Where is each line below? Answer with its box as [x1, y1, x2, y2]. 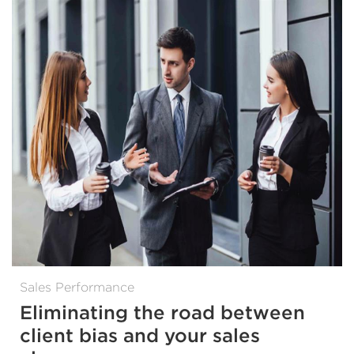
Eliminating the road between [20, 300, 305, 324]
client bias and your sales [20, 323, 260, 347]
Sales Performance [20, 279, 134, 295]
